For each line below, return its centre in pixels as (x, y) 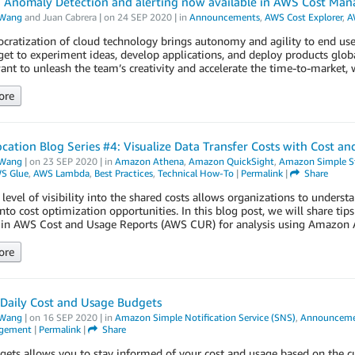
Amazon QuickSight (231, 161)
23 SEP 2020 (70, 161)
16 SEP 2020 (70, 317)
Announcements (224, 17)
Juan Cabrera (69, 17)
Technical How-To (195, 173)
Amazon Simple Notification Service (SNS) (205, 317)
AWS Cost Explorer (303, 17)
